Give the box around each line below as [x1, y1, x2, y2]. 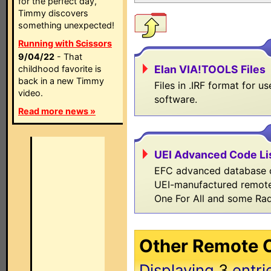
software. [154, 93, 197, 105]
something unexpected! [18, 20, 114, 30]
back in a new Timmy [18, 76, 104, 86]
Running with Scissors [18, 38, 112, 48]
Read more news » [18, 106, 96, 116]
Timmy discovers [18, 8, 88, 18]
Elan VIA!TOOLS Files [154, 63, 266, 76]
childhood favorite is [18, 64, 102, 74]
